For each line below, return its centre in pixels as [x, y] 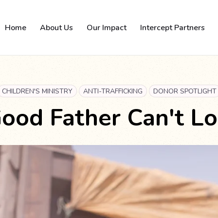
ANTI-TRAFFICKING [113, 91]
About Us [56, 27]
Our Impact [107, 27]
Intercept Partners [173, 27]
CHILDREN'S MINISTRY [37, 91]
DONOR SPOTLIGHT [185, 91]
